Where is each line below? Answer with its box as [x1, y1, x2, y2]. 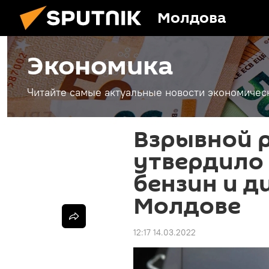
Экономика [27, 49, 174, 85]
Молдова [157, 8, 226, 29]
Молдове [133, 190, 241, 223]
